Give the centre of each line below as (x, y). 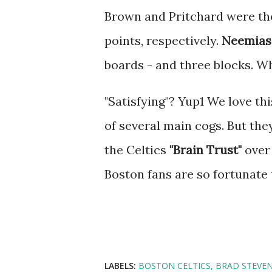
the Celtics (137, 150)
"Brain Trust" (206, 150)
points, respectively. (163, 40)
